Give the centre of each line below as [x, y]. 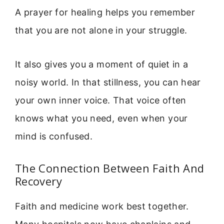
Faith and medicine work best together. [102, 206]
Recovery [38, 181]
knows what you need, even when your [101, 118]
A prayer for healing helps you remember [105, 12]
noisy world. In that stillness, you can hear [108, 82]
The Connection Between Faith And [110, 168]
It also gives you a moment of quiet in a [102, 64]
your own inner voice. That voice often [101, 100]
